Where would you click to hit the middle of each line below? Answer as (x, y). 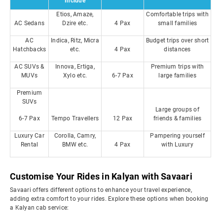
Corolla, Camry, (75, 136)
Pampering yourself (177, 136)
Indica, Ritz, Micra (75, 40)
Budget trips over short (177, 40)
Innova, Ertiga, (75, 67)
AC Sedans (29, 23)
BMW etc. (75, 145)
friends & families (177, 118)
